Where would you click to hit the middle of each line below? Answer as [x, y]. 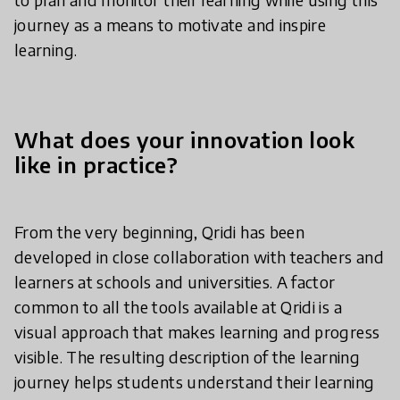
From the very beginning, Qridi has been [160, 232]
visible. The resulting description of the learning [187, 357]
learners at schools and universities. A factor [175, 282]
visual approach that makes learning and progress [197, 332]
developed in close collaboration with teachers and [199, 257]
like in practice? [96, 165]
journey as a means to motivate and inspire [171, 25]
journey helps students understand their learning [195, 382]
